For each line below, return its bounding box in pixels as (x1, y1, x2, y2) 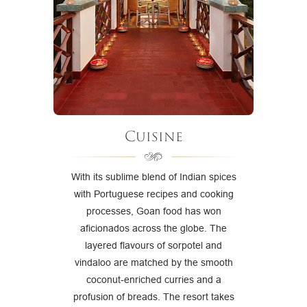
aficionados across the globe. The (80, 223, 227, 234)
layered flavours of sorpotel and (85, 240, 222, 251)
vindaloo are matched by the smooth (74, 257, 233, 269)
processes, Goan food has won (86, 206, 221, 217)
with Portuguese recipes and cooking (73, 188, 234, 200)
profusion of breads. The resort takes (73, 291, 234, 303)
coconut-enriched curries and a (86, 274, 221, 286)
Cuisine (124, 127, 183, 147)
